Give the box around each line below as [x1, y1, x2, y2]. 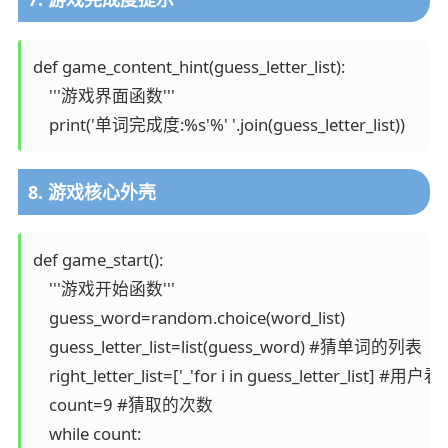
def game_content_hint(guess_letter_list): [32, 55, 345, 79]
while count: [32, 421, 141, 445]
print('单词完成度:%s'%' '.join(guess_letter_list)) [32, 113, 405, 137]
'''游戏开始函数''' [32, 276, 175, 300]
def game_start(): [32, 247, 163, 271]
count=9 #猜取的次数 [32, 392, 213, 416]
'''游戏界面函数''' [32, 84, 175, 108]
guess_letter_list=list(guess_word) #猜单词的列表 [32, 334, 422, 358]
